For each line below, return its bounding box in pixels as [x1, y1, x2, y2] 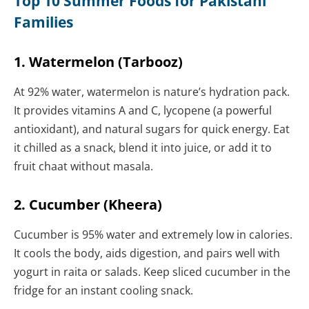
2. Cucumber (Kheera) [14, 195, 162, 215]
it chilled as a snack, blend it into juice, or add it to [14, 140, 272, 156]
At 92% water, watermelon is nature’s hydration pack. [14, 84, 290, 100]
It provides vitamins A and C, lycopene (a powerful [14, 103, 272, 119]
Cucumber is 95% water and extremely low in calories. [14, 227, 292, 243]
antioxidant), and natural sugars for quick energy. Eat [14, 121, 290, 137]
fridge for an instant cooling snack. [14, 283, 193, 299]
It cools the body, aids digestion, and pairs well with [14, 246, 280, 261]
